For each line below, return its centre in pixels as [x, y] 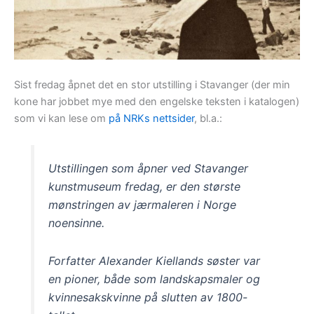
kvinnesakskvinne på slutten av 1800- [148, 297]
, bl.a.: [208, 119]
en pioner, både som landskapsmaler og [155, 279]
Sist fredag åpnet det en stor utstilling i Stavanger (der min [152, 85]
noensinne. [77, 223]
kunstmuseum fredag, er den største [145, 186]
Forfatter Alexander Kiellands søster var [155, 260]
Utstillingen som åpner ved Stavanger [149, 168]
